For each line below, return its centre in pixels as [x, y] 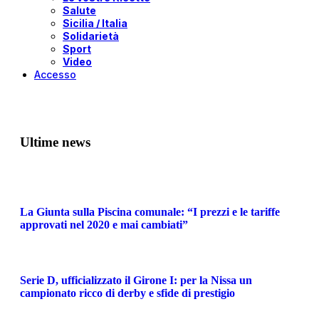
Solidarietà [91, 36]
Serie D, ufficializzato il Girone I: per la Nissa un [136, 281]
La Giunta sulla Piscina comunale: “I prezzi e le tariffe [150, 211]
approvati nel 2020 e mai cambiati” [104, 224]
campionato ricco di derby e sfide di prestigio [127, 293]
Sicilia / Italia [95, 23]
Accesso [55, 74]
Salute [79, 10]
